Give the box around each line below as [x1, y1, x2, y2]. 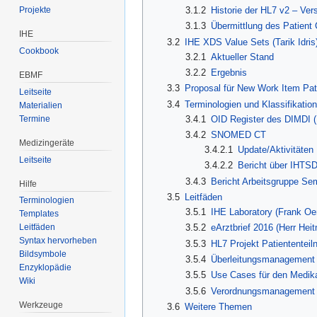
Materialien [19, 100, 63, 110]
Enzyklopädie [19, 263, 72, 273]
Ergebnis [211, 67, 248, 78]
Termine [19, 113, 51, 124]
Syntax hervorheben [19, 236, 98, 246]
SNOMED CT [211, 129, 267, 140]
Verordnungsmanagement [211, 285, 316, 296]
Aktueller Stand [211, 51, 275, 62]
